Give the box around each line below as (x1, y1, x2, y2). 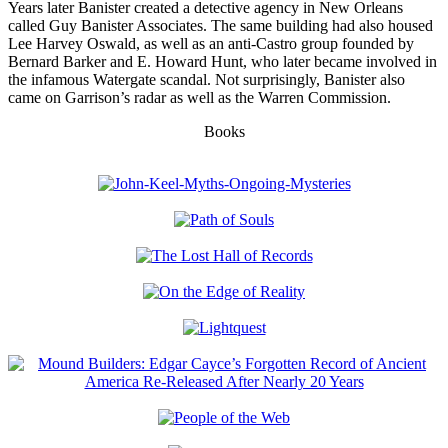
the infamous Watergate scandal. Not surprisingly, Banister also (8, 71, 405, 89)
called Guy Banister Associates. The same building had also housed (8, 17, 433, 35)
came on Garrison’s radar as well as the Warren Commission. (8, 89, 391, 107)
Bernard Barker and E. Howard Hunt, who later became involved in (8, 53, 437, 71)
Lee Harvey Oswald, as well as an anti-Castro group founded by (8, 35, 414, 53)
